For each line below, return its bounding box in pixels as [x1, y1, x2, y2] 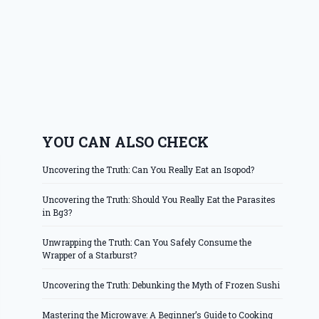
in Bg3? [42, 206, 73, 219]
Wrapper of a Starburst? [42, 249, 137, 261]
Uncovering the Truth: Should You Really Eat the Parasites [42, 194, 276, 206]
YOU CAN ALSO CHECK [42, 132, 209, 152]
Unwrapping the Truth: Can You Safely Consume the [42, 236, 252, 249]
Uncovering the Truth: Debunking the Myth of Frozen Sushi [42, 279, 281, 291]
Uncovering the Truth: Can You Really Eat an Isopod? [42, 164, 255, 176]
